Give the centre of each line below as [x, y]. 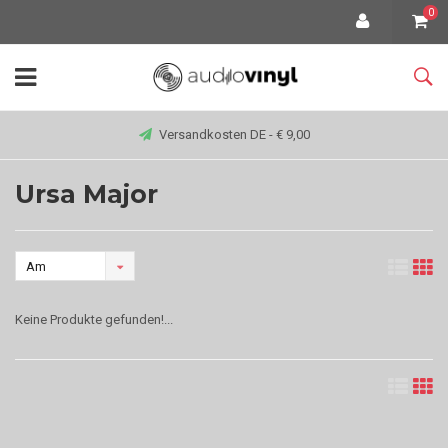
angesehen [58, 326]
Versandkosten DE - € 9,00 [234, 134]
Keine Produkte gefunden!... [94, 319]
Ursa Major [86, 194]
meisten [49, 296]
